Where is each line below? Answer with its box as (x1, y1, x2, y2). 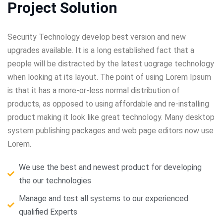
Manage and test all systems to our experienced (18, 193, 188, 203)
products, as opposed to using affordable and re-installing (7, 99, 209, 109)
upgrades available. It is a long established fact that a (7, 45, 194, 55)
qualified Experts (18, 207, 77, 217)
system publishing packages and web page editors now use (7, 125, 214, 135)
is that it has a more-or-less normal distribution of (7, 85, 180, 95)
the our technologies (18, 175, 91, 185)
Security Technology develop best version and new (7, 32, 186, 42)
